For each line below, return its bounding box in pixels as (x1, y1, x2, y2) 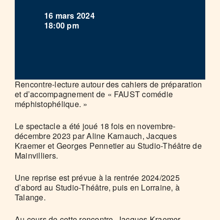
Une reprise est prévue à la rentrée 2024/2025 (15, 172, 180, 183)
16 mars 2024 (44, 10, 103, 21)
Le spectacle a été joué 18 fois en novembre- (15, 120, 176, 132)
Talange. (15, 192, 46, 203)
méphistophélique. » (15, 98, 88, 110)
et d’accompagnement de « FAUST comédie (15, 88, 173, 100)
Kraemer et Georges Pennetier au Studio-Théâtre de (15, 140, 202, 151)
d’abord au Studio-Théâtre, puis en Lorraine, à (15, 182, 180, 193)
